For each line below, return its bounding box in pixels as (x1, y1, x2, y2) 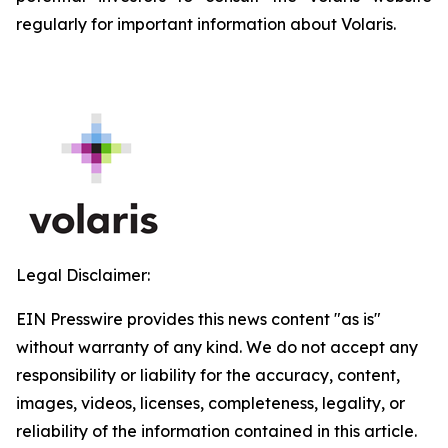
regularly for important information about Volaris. (16, 14, 396, 34)
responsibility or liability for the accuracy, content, (16, 365, 400, 385)
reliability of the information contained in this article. (16, 421, 417, 441)
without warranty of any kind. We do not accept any (16, 337, 418, 357)
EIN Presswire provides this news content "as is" (16, 309, 381, 329)
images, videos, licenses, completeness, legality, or (16, 393, 405, 413)
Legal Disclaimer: (16, 265, 150, 285)
